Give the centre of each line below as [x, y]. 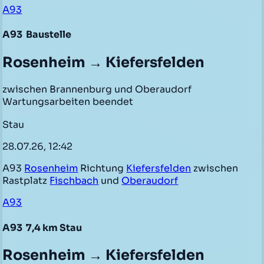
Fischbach [74, 181]
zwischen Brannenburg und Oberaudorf [97, 89]
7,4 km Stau [53, 227]
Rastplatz [26, 181]
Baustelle [48, 35]
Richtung [102, 169]
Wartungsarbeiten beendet [68, 101]
